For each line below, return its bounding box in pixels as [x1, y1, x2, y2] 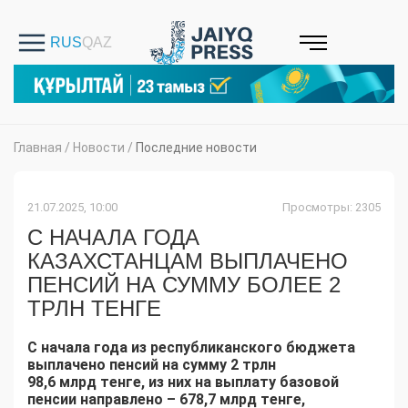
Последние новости [136, 140, 257, 156]
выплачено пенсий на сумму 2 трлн [27, 356, 276, 374]
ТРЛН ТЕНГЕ [27, 296, 161, 321]
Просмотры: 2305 [282, 200, 381, 215]
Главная [14, 140, 62, 156]
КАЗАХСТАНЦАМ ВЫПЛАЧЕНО [27, 249, 348, 274]
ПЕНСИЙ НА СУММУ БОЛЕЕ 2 [27, 272, 341, 298]
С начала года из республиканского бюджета [27, 339, 355, 357]
